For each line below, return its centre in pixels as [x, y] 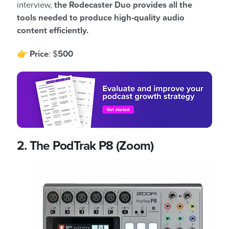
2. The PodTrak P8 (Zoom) [85, 146]
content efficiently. [53, 31]
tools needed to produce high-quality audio [101, 18]
